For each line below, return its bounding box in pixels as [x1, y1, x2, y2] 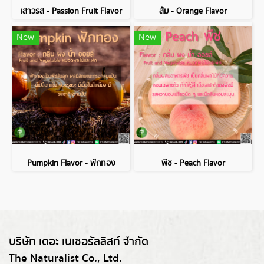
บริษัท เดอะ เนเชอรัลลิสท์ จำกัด [9, 233, 148, 250]
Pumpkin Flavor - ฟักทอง [27, 157, 115, 169]
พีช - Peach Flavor [161, 157, 225, 169]
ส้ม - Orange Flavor [159, 5, 227, 17]
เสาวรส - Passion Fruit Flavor [20, 5, 122, 17]
